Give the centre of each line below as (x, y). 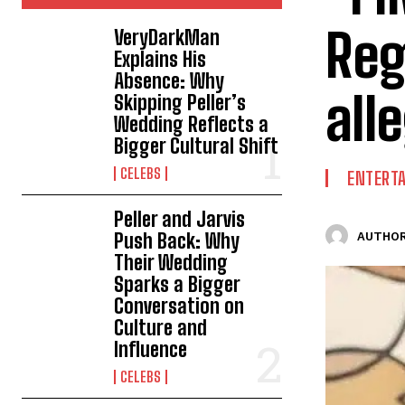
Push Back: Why (177, 241)
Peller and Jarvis (180, 219)
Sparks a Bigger (177, 284)
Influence (151, 349)
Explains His (160, 59)
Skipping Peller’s (180, 103)
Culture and (161, 328)
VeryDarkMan (167, 38)
